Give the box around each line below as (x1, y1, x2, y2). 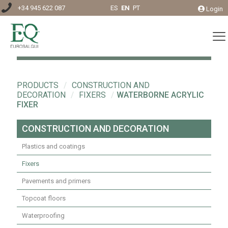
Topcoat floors (22, 194, 66, 203)
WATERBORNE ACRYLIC (117, 90, 204, 100)
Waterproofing (22, 212, 65, 220)
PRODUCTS (17, 80, 59, 91)
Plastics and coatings (22, 142, 85, 151)
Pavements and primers (22, 177, 91, 185)
